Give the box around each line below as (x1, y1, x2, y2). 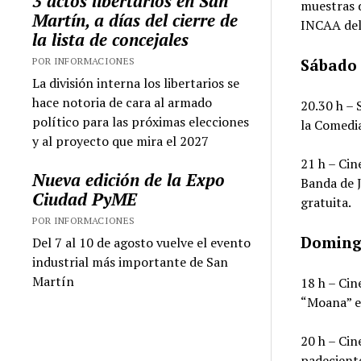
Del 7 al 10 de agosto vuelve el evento (32, 233, 251, 251)
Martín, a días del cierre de (32, 8, 239, 31)
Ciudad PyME (32, 187, 138, 210)
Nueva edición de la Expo (32, 168, 226, 191)
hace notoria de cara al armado (32, 93, 213, 111)
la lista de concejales (32, 27, 189, 51)
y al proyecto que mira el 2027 (32, 131, 210, 150)
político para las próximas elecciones (32, 112, 250, 131)
